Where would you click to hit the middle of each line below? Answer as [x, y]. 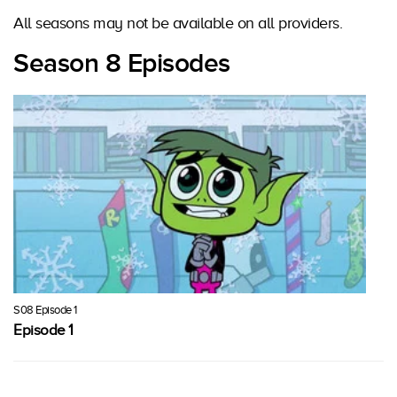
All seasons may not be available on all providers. [178, 23]
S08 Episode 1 [45, 310]
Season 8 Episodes [122, 64]
